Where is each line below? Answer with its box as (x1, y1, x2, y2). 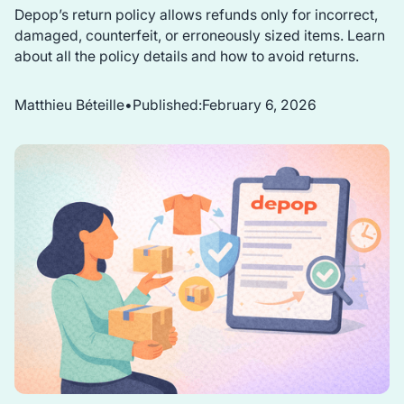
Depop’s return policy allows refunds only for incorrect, (14, 5, 378, 23)
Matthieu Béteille (14, 96, 124, 115)
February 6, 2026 (201, 96, 317, 115)
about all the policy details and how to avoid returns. (14, 47, 359, 65)
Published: (132, 96, 202, 115)
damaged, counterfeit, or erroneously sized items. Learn (14, 26, 385, 44)
